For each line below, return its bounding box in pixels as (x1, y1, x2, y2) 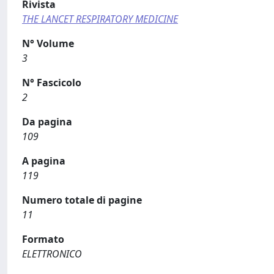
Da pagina (22, 115, 72, 128)
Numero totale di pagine (22, 193, 142, 207)
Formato (22, 232, 64, 246)
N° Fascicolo (22, 76, 81, 89)
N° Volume (22, 37, 74, 50)
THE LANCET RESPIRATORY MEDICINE (22, 12, 178, 26)
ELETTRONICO (22, 247, 82, 261)
